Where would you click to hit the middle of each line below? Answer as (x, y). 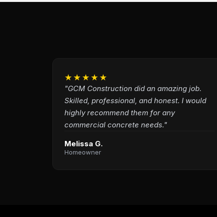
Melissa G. (83, 144)
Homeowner (83, 152)
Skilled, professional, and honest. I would (135, 101)
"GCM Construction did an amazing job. (133, 88)
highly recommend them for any (119, 113)
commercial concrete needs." (116, 125)
